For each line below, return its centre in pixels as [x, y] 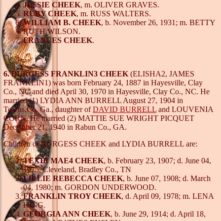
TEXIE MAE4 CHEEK [63, 160]
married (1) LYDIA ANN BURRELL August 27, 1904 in [93, 100]
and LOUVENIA [185, 109]
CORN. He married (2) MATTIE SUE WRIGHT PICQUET [99, 118]
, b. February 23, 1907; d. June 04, [157, 160]
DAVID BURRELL [125, 109]
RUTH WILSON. [52, 31]
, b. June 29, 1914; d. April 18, [158, 214]
